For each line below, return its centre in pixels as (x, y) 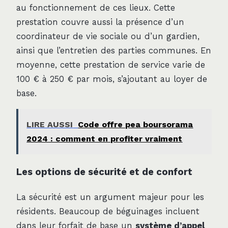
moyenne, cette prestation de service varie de (111, 65)
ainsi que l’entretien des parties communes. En (114, 50)
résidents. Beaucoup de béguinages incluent (108, 211)
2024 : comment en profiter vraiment (105, 138)
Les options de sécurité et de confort (104, 172)
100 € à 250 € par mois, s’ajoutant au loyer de (112, 79)
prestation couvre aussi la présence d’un (100, 22)
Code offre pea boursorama (136, 124)
